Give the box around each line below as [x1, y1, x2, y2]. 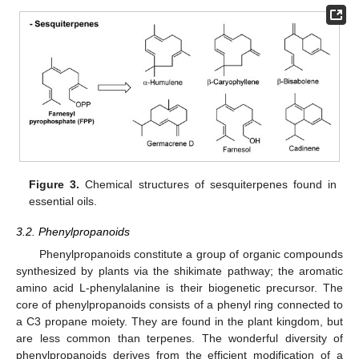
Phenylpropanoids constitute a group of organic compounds [38, 247, 343, 260]
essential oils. [29, 194, 98, 208]
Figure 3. [29, 177, 80, 191]
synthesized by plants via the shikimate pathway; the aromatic [16, 264, 343, 277]
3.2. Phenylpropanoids [16, 224, 130, 238]
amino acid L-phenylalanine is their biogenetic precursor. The [16, 280, 343, 294]
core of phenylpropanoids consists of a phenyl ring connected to [16, 297, 343, 311]
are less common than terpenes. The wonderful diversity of [16, 331, 343, 345]
